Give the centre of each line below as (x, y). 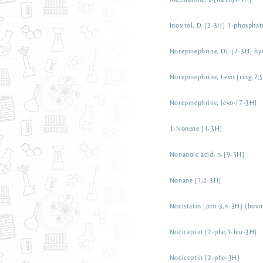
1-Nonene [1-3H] (196, 129)
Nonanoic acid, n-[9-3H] (207, 155)
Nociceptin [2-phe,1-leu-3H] (213, 232)
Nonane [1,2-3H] (195, 181)
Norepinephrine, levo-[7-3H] (213, 103)
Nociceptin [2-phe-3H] (205, 258)
